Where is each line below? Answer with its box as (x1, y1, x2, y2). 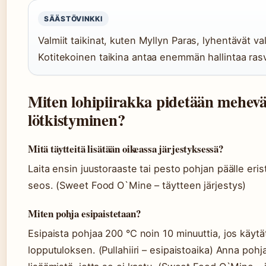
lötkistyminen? (28, 108, 125, 131)
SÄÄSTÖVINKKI (44, 14, 103, 23)
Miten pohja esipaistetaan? (28, 206, 141, 221)
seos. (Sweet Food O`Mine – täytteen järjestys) (28, 179, 246, 191)
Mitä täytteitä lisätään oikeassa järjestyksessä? (28, 141, 223, 156)
